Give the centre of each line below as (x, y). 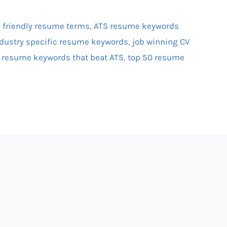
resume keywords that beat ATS (63, 58)
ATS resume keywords (137, 26)
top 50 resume (156, 58)
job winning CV (161, 42)
